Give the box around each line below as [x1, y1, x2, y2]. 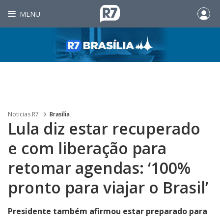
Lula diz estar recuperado [8, 118, 200, 139]
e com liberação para [8, 137, 166, 159]
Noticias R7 [8, 110, 39, 118]
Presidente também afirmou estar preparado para [8, 206, 207, 217]
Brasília [50, 110, 70, 118]
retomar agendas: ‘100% [8, 157, 191, 178]
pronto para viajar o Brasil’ [8, 177, 208, 198]
